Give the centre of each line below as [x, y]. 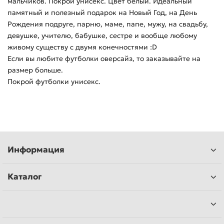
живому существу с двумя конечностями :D [82, 47]
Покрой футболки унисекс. [54, 82]
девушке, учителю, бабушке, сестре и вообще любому [102, 36]
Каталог [24, 177]
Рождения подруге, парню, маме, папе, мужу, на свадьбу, [108, 24]
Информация [36, 150]
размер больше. [35, 70]
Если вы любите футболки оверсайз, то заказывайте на [104, 59]
